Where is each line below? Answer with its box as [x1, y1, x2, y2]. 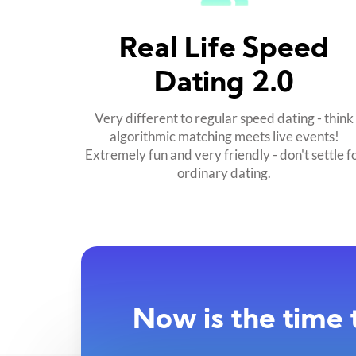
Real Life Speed [119, 36, 329, 65]
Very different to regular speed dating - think [95, 109, 354, 126]
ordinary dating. [177, 164, 271, 181]
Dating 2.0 [154, 70, 294, 99]
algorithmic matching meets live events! [109, 127, 339, 145]
